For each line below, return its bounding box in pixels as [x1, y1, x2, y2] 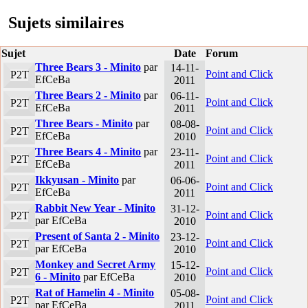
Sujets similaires [8, 14, 124, 32]
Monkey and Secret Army [35, 258, 156, 271]
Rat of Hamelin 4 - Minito [35, 287, 155, 299]
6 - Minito [35, 271, 81, 283]
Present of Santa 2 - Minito [35, 230, 160, 243]
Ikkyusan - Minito [35, 174, 120, 186]
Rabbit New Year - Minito [35, 202, 156, 214]
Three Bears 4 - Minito [35, 146, 142, 158]
